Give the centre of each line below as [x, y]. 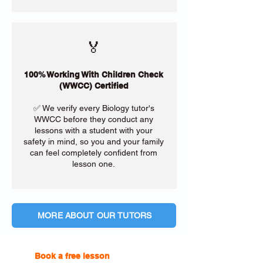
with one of [132, 256]
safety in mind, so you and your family [94, 141]
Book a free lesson [73, 256]
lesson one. [94, 164]
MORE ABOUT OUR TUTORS [95, 215]
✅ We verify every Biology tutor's [94, 108]
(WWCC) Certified [94, 86]
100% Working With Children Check [94, 75]
